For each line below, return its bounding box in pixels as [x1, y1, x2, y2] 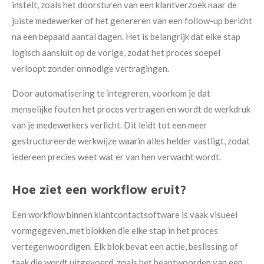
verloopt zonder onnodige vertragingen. [12, 63, 169, 74]
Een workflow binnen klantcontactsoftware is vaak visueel [12, 209, 237, 220]
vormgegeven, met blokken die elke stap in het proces [12, 225, 218, 236]
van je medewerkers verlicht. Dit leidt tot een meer [12, 120, 207, 131]
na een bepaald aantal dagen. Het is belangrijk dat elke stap [12, 31, 240, 42]
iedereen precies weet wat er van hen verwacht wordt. [12, 151, 223, 163]
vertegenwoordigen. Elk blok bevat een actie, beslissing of [12, 241, 238, 252]
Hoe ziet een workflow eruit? [12, 181, 186, 197]
